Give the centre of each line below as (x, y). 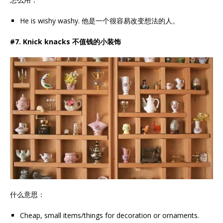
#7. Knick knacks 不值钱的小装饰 (65, 41)
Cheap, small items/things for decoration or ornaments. (110, 215)
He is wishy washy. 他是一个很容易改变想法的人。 (100, 20)
